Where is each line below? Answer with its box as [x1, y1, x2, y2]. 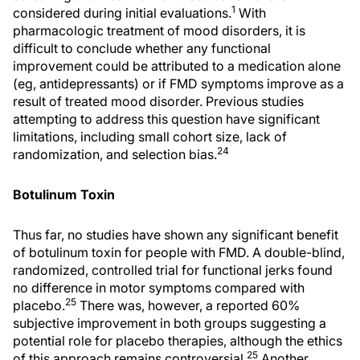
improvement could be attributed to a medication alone [13, 57, 341, 74]
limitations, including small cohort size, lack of [13, 128, 287, 145]
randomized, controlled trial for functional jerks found [13, 261, 333, 278]
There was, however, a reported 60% [76, 297, 300, 313]
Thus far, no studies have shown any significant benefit [13, 226, 338, 243]
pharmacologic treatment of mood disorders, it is [13, 22, 305, 39]
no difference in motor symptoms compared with [13, 279, 305, 296]
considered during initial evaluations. [13, 4, 231, 21]
